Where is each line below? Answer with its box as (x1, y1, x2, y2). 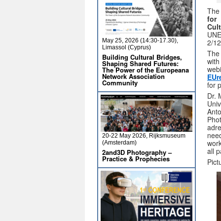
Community (102, 78, 138, 87)
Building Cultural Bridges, (102, 52, 182, 62)
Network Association (102, 72, 165, 81)
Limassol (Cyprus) (102, 44, 151, 51)
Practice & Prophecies (102, 154, 170, 163)
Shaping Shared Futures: (102, 59, 179, 68)
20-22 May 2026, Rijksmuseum (102, 132, 185, 139)
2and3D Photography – (102, 147, 172, 157)
